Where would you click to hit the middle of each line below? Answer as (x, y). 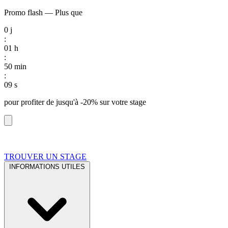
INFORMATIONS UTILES (47, 167)
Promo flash (23, 12)
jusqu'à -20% (77, 102)
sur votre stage (122, 102)
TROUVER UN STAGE (45, 156)
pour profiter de (30, 102)
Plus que (68, 12)
